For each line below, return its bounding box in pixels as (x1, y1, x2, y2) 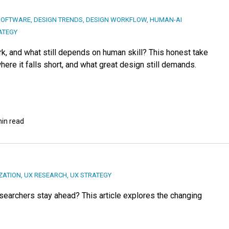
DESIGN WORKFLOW (86, 16, 147, 24)
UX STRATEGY (70, 171, 111, 179)
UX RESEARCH (24, 171, 67, 179)
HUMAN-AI (150, 16, 182, 24)
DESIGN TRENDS (34, 16, 83, 24)
